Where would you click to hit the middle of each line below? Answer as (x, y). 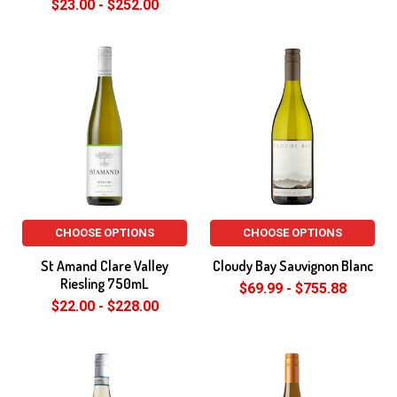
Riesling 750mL (105, 284)
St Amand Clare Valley (105, 266)
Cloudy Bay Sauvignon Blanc (292, 266)
